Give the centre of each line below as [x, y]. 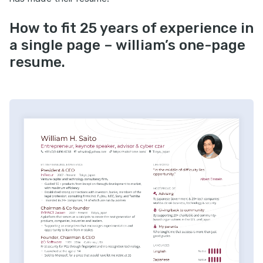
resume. [37, 63]
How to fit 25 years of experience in [131, 28]
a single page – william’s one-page [127, 45]
